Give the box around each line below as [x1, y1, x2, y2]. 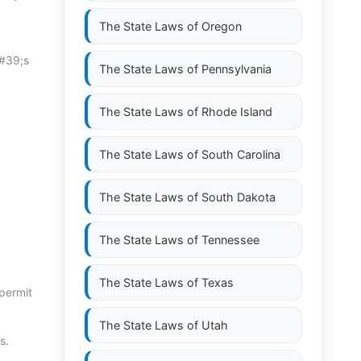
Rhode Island [201, 105, 272, 118]
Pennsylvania [201, 62, 272, 76]
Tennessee [201, 233, 259, 247]
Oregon [201, 19, 242, 33]
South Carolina [201, 147, 280, 161]
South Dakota [201, 190, 276, 204]
